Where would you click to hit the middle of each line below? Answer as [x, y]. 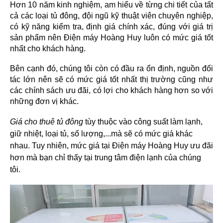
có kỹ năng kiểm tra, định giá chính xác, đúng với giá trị [111, 27]
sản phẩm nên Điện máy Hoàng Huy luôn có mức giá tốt [111, 38]
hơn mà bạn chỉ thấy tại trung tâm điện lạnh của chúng [106, 158]
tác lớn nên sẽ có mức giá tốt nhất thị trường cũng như [111, 79]
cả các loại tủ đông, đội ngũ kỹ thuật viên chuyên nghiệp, [111, 16]
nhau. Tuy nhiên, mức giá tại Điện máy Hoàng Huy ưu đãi [111, 146]
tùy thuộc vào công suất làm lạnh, [143, 122]
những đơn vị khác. [44, 101]
